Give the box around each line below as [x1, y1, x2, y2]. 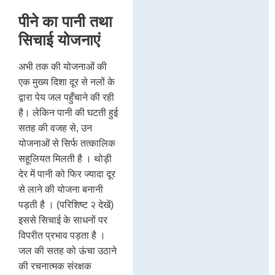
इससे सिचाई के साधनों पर [18, 215, 107, 226]
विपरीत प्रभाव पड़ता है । [18, 230, 106, 241]
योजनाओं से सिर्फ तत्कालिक [18, 138, 115, 149]
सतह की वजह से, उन [18, 123, 92, 134]
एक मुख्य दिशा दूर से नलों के [18, 77, 115, 88]
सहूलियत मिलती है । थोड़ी [18, 153, 112, 165]
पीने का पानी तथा [18, 13, 112, 31]
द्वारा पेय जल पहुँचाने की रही [18, 92, 114, 103]
